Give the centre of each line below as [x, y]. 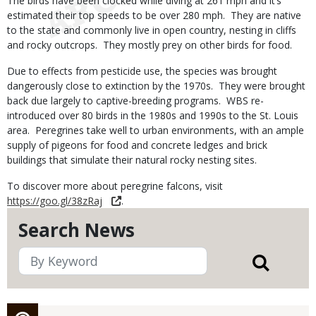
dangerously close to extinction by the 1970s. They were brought [156, 86]
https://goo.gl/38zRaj [55, 201]
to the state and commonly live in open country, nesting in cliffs [152, 30]
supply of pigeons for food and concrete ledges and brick [137, 145]
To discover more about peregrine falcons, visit [115, 186]
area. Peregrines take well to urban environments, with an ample [156, 130]
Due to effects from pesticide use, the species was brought [142, 71]
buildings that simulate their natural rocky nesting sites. [132, 160]
